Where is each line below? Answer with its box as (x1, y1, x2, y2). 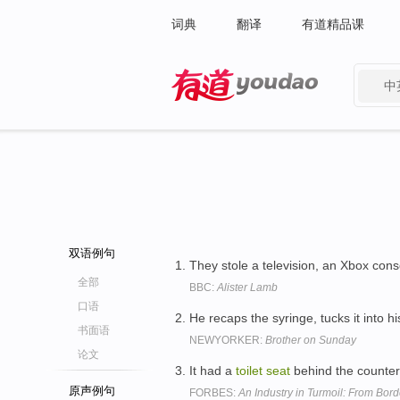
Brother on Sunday (265, 333, 356, 346)
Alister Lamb (217, 281, 278, 294)
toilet (236, 362, 262, 378)
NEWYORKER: (189, 333, 265, 346)
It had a (189, 362, 236, 378)
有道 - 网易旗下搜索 (171, 105, 283, 120)
